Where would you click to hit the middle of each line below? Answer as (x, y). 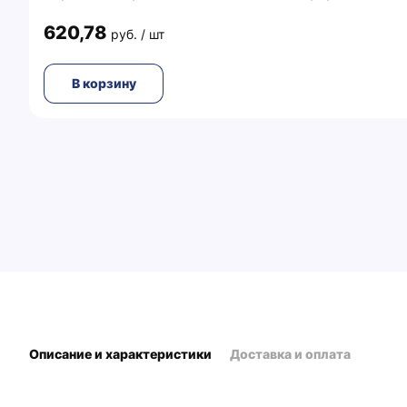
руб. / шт (138, 34)
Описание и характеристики (120, 353)
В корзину (104, 83)
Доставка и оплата (290, 353)
